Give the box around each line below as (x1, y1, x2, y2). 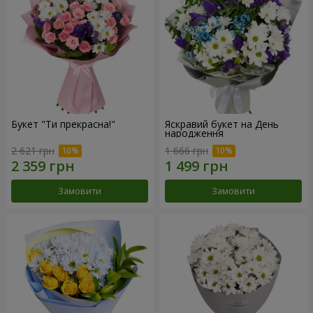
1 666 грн (165, 144, 208, 158)
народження (165, 126, 224, 140)
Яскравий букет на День (165, 117, 279, 131)
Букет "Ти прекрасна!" (11, 117, 115, 131)
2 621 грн (11, 144, 54, 158)
